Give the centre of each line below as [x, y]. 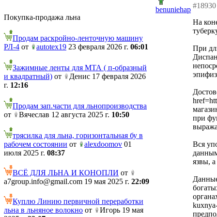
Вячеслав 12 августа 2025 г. [65, 115]
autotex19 [51, 47]
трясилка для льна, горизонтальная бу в [78, 135]
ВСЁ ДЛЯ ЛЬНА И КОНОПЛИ [66, 173]
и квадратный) [28, 76]
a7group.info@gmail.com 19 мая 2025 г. [68, 181]
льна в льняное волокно [43, 210]
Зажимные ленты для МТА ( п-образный [80, 68]
